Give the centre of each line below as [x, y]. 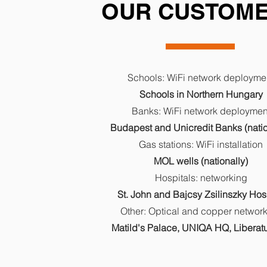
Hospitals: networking [201, 178]
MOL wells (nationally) [201, 161]
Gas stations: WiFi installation [201, 144]
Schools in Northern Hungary [201, 94]
